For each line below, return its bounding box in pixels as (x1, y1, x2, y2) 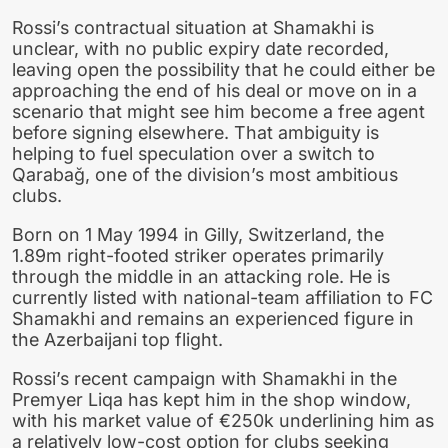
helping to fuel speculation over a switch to (12, 142, 375, 164)
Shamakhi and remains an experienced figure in (12, 307, 414, 329)
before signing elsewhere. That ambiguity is (12, 121, 379, 143)
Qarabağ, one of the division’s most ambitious (12, 163, 398, 185)
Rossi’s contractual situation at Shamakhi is (12, 16, 374, 38)
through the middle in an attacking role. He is (12, 265, 390, 287)
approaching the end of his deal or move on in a (12, 79, 417, 101)
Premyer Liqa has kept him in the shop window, (12, 388, 411, 410)
